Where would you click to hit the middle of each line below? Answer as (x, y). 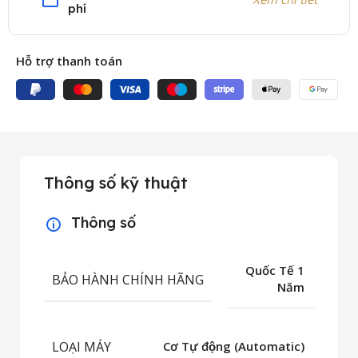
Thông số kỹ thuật (116, 183)
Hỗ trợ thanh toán (70, 61)
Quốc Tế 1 (275, 270)
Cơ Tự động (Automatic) (234, 346)
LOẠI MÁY (82, 347)
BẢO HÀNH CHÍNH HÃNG (128, 279)
